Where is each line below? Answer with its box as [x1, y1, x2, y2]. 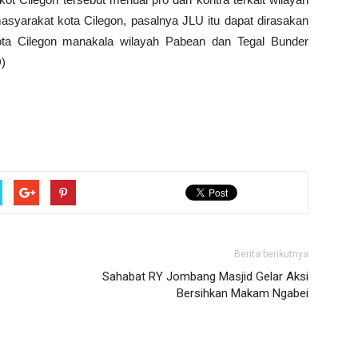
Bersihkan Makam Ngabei [177, 286, 308, 300]
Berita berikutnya [234, 249, 308, 260]
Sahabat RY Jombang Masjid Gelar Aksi [102, 269, 308, 284]
